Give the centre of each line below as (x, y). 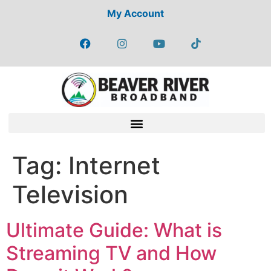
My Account (135, 13)
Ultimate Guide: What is (114, 230)
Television (70, 195)
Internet (114, 166)
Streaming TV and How (111, 253)
